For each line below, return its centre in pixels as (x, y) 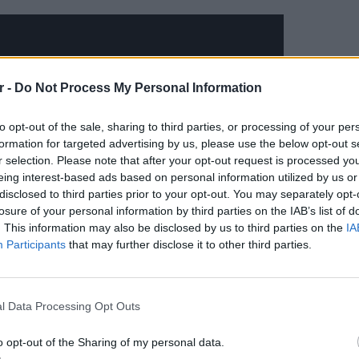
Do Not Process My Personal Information (138, 87)
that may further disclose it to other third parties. (189, 244)
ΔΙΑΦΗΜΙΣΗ (47, 292)
